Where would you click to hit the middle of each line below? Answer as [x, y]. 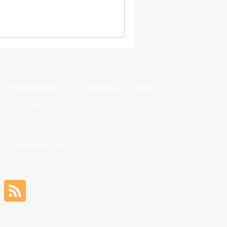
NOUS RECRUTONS [41, 103]
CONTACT [103, 87]
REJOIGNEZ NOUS [40, 143]
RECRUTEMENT [36, 87]
